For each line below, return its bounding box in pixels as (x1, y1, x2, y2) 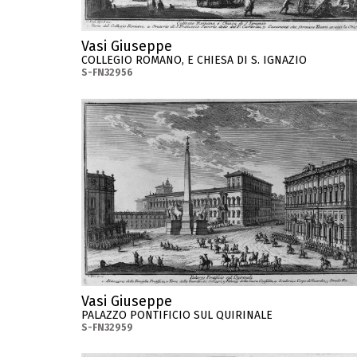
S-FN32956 (81, 66, 133, 78)
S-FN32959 (81, 321, 133, 333)
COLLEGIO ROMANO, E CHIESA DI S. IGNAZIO (81, 53, 307, 67)
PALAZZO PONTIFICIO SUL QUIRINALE (81, 308, 273, 322)
